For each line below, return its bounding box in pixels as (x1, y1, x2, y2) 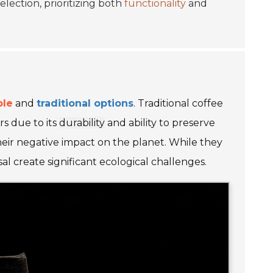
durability (59, 117, 105, 129)
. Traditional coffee (133, 97, 223, 109)
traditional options (37, 97, 133, 109)
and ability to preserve (105, 117, 215, 129)
